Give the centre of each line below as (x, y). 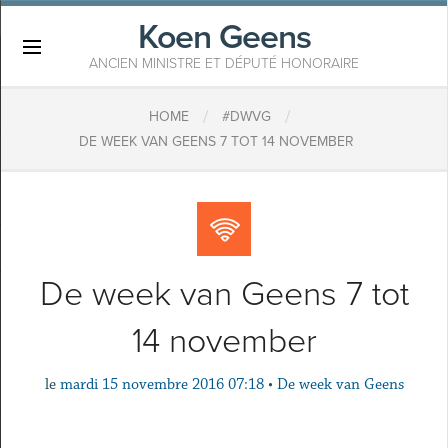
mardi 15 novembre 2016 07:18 (161, 384)
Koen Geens (224, 37)
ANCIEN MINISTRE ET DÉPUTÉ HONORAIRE (224, 63)
